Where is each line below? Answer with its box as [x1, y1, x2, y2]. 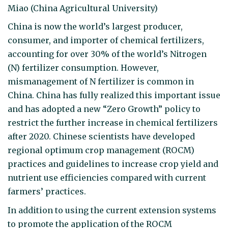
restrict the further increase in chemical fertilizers [8, 118, 218, 128]
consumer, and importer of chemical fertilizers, [8, 35, 204, 46]
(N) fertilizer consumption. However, [8, 63, 159, 73]
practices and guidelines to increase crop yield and [8, 159, 218, 169]
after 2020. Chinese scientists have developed [8, 131, 195, 142]
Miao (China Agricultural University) [8, 3, 158, 13]
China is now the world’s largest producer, [8, 21, 183, 32]
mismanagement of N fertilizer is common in [8, 76, 194, 87]
